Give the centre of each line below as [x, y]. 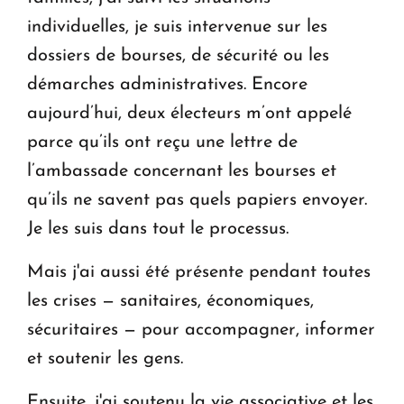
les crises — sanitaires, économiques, [170, 302]
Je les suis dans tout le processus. [161, 230]
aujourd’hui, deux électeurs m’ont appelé [189, 114]
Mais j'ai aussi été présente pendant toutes [199, 273]
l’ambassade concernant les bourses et [182, 172]
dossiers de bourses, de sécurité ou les [178, 56]
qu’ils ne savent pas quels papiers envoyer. [197, 201]
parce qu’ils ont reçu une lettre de [162, 143]
